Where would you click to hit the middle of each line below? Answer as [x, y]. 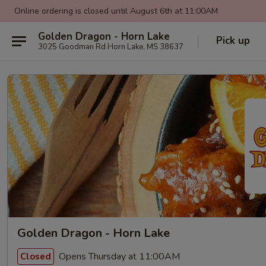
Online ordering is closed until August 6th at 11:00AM [116, 11]
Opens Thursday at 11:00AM [118, 256]
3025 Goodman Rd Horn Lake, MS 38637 [111, 47]
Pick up [233, 41]
